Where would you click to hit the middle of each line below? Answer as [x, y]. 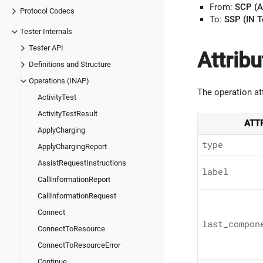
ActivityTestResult [68, 113]
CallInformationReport [74, 179]
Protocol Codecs [47, 11]
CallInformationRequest [77, 195]
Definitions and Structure [70, 64]
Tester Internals [46, 31]
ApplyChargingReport [72, 146]
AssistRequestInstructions [82, 163]
